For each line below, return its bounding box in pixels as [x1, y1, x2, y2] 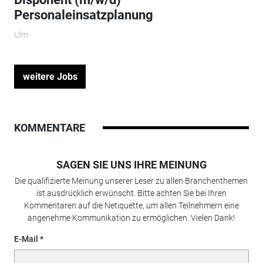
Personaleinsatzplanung [14, 7, 153, 22]
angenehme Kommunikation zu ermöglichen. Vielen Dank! [28, 213, 235, 223]
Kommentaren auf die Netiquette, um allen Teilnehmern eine [23, 201, 239, 211]
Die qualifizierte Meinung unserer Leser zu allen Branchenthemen [15, 176, 248, 186]
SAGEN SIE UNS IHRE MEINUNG [56, 159, 207, 171]
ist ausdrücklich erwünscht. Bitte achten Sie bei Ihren [36, 188, 227, 198]
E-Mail [14, 234, 38, 244]
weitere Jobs [22, 70, 77, 82]
